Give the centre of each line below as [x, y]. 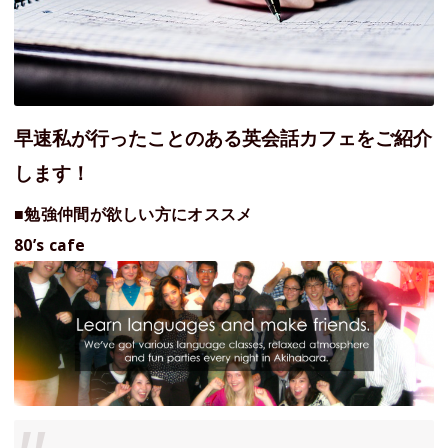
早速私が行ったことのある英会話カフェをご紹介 [223, 137]
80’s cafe [50, 245]
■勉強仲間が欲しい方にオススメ [133, 214]
